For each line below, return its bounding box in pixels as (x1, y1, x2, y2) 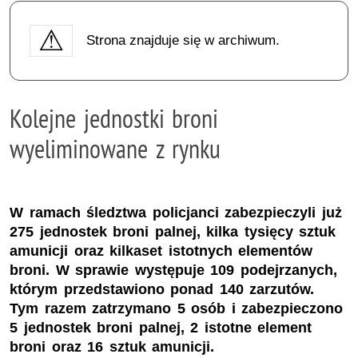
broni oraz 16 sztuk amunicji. (10, 339, 215, 356)
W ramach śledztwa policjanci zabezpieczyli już (10, 205, 342, 221)
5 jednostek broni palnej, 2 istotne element (10, 320, 312, 336)
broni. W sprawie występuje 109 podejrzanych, (10, 262, 337, 279)
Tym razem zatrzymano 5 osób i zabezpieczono (10, 300, 344, 317)
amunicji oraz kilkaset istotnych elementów (10, 243, 313, 260)
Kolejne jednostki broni (10, 101, 219, 134)
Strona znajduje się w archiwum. (86, 32, 280, 48)
